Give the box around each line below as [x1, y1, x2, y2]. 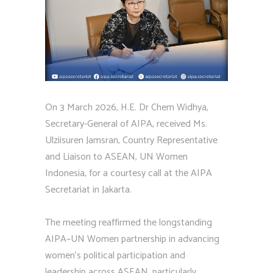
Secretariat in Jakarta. [45, 182, 132, 198]
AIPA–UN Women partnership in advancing [45, 231, 219, 247]
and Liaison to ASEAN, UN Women [45, 149, 188, 165]
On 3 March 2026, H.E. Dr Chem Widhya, [45, 99, 208, 116]
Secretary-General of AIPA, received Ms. [45, 116, 207, 132]
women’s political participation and [45, 247, 185, 264]
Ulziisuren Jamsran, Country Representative [45, 132, 218, 149]
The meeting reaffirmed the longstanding [45, 214, 212, 231]
